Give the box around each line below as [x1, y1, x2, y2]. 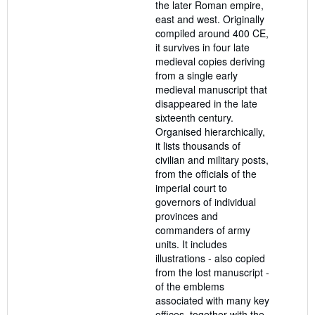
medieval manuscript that [155, 82, 267, 97]
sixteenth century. [155, 110, 233, 125]
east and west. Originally [155, 12, 264, 27]
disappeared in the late [155, 96, 257, 111]
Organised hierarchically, [155, 124, 265, 139]
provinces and [155, 209, 218, 224]
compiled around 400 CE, [155, 26, 269, 41]
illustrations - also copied [155, 251, 265, 266]
